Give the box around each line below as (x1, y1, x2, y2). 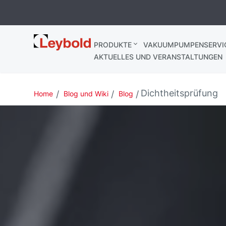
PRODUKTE (93, 40, 132, 49)
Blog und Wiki (63, 89, 108, 98)
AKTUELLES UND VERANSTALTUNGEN (93, 52, 222, 61)
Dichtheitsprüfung (141, 88, 218, 98)
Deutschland (34, 45, 88, 55)
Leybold (34, 34, 68, 45)
